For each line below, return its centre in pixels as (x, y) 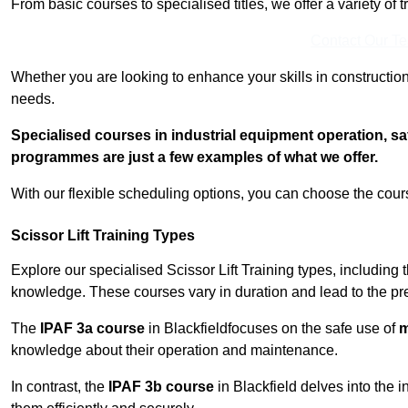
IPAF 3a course (92, 329)
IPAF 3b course (161, 387)
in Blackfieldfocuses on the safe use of (272, 329)
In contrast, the (60, 387)
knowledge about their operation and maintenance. (174, 351)
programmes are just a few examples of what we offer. (194, 158)
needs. (33, 99)
